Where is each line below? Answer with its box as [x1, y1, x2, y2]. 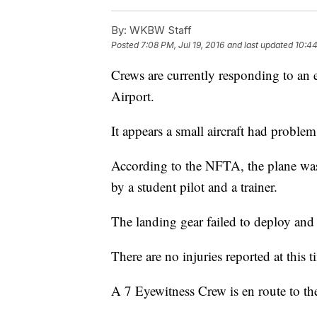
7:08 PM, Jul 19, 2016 [141, 40, 224, 51]
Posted [111, 40, 141, 51]
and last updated [227, 40, 293, 51]
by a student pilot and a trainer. [111, 178, 277, 196]
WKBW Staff [127, 23, 192, 38]
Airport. [111, 87, 154, 105]
